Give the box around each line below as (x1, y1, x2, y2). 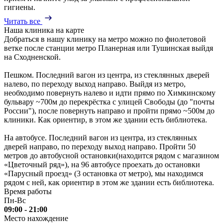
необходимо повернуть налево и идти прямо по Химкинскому (4, 89, 216, 98)
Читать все (4, 17, 40, 26)
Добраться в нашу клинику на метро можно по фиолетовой (4, 35, 206, 44)
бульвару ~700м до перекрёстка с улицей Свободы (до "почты (4, 98, 215, 107)
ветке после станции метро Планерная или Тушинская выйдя (4, 44, 213, 53)
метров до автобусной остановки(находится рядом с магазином (4, 151, 219, 160)
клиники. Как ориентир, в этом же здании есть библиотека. (4, 115, 207, 124)
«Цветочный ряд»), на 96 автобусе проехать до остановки (4, 160, 200, 169)
